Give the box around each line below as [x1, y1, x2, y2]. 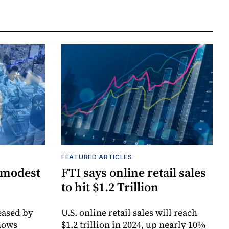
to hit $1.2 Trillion [61, 178, 158, 196]
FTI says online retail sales [61, 164, 206, 181]
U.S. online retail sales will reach [61, 206, 197, 219]
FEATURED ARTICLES [61, 153, 132, 162]
